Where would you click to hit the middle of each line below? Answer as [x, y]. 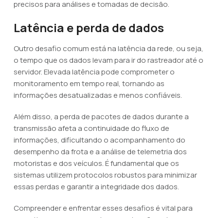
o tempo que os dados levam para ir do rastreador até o [109, 60]
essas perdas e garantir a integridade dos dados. [96, 187]
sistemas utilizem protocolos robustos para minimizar [105, 175]
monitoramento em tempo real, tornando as [89, 83]
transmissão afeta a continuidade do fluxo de [91, 128]
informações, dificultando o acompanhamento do [100, 140]
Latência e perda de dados [89, 27]
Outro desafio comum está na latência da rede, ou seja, [109, 48]
